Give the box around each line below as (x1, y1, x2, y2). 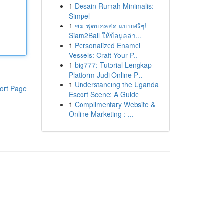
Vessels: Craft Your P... (68, 50, 139, 60)
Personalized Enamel (74, 40, 140, 50)
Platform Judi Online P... (68, 70, 143, 80)
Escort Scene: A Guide (68, 89, 139, 99)
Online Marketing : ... (68, 109, 134, 119)
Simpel (68, 11, 90, 21)
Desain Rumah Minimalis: (74, 1, 154, 11)
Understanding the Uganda (74, 80, 159, 89)
